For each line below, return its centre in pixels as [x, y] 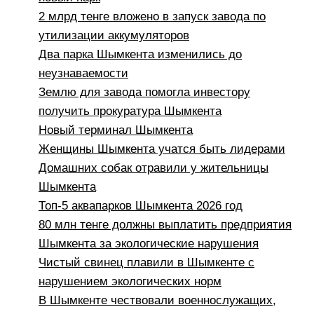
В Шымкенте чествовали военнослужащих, [157, 301]
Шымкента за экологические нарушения [149, 244]
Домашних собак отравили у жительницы [153, 168]
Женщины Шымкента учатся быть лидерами [162, 149]
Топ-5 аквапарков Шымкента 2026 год [141, 206]
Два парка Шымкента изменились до [140, 55]
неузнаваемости [83, 74]
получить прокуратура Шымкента [130, 111]
